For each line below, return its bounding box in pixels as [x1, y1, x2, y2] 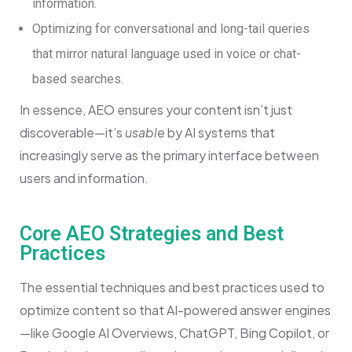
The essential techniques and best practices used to [20, 279, 324, 296]
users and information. [20, 170, 148, 187]
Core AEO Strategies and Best [20, 222, 284, 246]
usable [125, 124, 165, 141]
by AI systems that [165, 124, 275, 141]
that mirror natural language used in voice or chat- [32, 46, 301, 62]
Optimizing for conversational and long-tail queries [32, 21, 310, 37]
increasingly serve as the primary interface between [20, 147, 319, 164]
